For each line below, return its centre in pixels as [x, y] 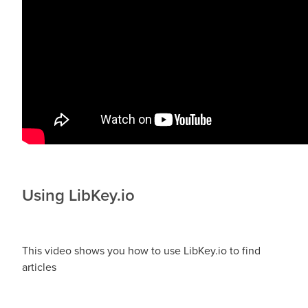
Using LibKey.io [78, 195]
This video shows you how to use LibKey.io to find [141, 250]
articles [39, 266]
